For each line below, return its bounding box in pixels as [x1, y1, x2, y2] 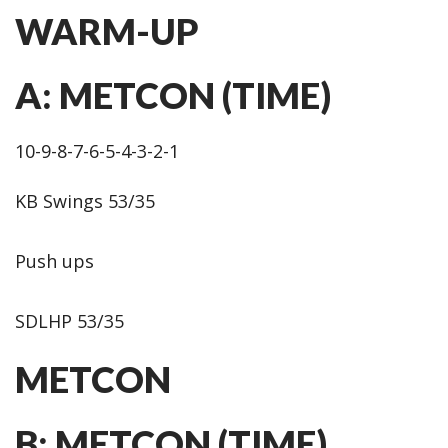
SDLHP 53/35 [15, 309, 124, 333]
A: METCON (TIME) [15, 73, 331, 117]
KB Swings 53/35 [15, 189, 155, 213]
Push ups [15, 249, 94, 273]
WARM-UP [15, 9, 199, 53]
